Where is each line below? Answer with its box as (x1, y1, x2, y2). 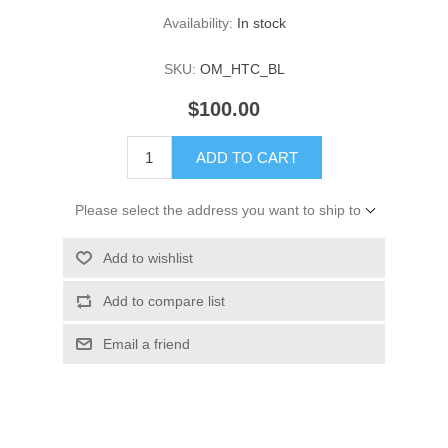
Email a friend (102, 336, 190, 353)
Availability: (162, 15, 233, 32)
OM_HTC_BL (199, 61, 285, 78)
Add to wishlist (102, 250, 193, 267)
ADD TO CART (195, 149, 298, 167)
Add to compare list (102, 293, 225, 310)
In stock (236, 15, 286, 32)
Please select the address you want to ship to (74, 202, 361, 219)
